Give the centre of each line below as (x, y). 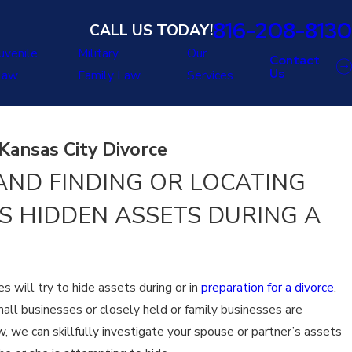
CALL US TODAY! (151, 31)
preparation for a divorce (267, 288)
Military (98, 53)
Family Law (109, 75)
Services (210, 75)
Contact (294, 60)
